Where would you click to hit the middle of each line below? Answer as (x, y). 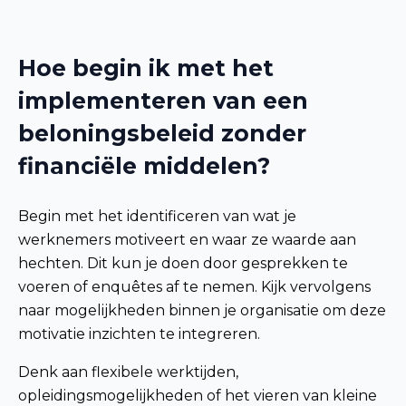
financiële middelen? (144, 165)
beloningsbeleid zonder (162, 133)
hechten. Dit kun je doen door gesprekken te (183, 263)
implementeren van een (163, 100)
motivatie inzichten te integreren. (139, 333)
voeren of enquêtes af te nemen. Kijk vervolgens (194, 286)
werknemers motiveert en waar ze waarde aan (187, 239)
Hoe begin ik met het (146, 68)
